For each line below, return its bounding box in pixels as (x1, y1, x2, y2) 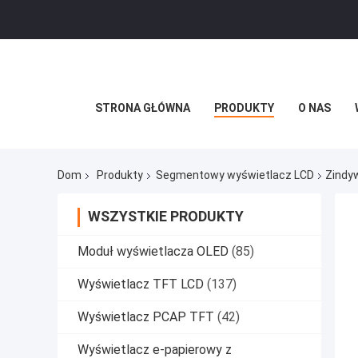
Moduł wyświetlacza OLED (78, 244, 229, 260)
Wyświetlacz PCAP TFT (78, 309, 214, 325)
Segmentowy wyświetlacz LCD (156, 169, 314, 182)
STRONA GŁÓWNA (95, 101, 190, 114)
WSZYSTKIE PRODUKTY (88, 208, 244, 225)
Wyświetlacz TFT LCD (78, 276, 204, 292)
